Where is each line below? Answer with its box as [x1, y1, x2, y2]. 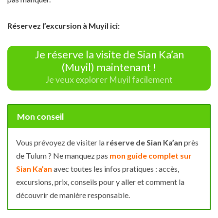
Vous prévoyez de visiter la [16, 138, 106, 147]
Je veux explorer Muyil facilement [45, 74, 173, 85]
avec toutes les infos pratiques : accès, [52, 164, 179, 174]
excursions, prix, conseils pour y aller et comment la [16, 177, 184, 187]
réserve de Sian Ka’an [106, 138, 182, 147]
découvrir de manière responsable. [16, 190, 130, 200]
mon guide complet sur [109, 151, 192, 161]
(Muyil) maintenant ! [62, 60, 156, 74]
